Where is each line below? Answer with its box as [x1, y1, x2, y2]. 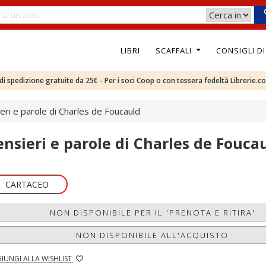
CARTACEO [5, 179, 49, 190]
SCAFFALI [155, 45, 194, 56]
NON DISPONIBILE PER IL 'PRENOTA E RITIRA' [49, 207, 255, 218]
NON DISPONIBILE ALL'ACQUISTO [76, 230, 229, 240]
